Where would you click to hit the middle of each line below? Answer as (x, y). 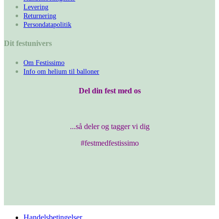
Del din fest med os (109, 90)
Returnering (40, 15)
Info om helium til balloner (61, 72)
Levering (36, 7)
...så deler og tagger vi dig (109, 126)
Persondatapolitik (47, 24)
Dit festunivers (28, 44)
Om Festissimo (44, 63)
